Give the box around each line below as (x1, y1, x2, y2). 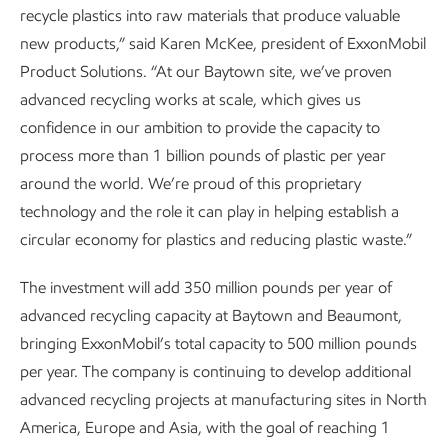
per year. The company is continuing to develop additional (20, 362, 411, 381)
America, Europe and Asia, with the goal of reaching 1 (20, 418, 390, 437)
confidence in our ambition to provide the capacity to (20, 118, 380, 137)
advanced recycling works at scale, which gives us (20, 90, 361, 109)
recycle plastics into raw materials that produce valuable (20, 6, 400, 25)
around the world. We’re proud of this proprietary (20, 174, 361, 193)
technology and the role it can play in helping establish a (20, 202, 399, 221)
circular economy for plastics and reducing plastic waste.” (20, 230, 412, 249)
